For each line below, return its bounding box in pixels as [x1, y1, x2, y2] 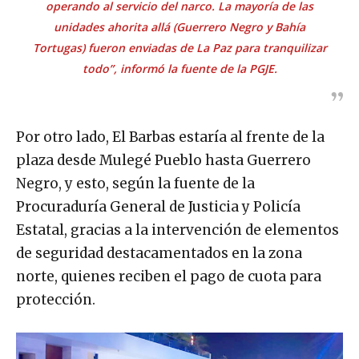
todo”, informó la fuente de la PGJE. [82, 60, 277, 76]
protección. [16, 290, 95, 309]
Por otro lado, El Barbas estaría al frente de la [16, 127, 325, 146]
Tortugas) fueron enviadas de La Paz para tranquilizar [32, 39, 327, 55]
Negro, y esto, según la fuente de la [16, 174, 255, 192]
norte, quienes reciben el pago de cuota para [16, 267, 321, 285]
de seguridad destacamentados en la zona [16, 244, 302, 262]
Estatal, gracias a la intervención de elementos [16, 220, 339, 239]
